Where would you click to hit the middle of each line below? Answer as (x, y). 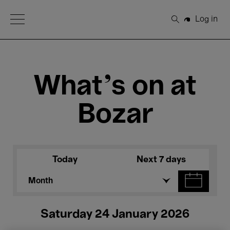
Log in (206, 19)
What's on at (115, 87)
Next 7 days (161, 160)
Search (189, 23)
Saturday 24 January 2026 (115, 215)
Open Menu (32, 18)
